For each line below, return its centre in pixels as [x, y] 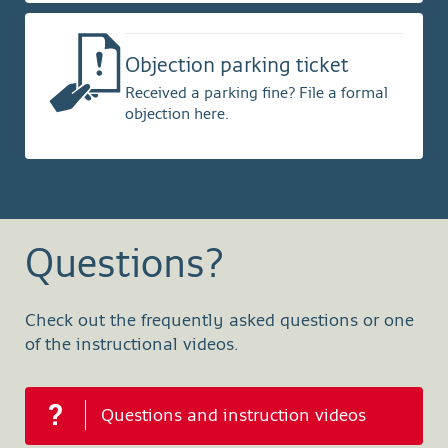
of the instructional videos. [132, 345]
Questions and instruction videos [233, 416]
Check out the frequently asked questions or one [219, 321]
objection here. [177, 115]
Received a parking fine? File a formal [256, 94]
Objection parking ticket [237, 67]
